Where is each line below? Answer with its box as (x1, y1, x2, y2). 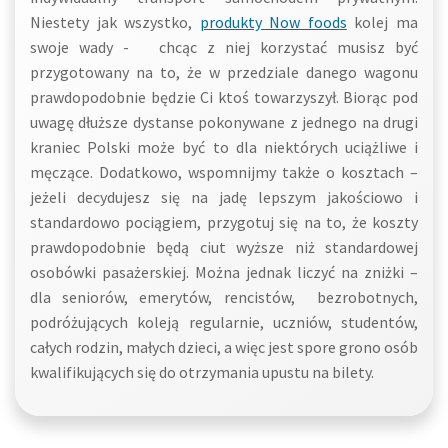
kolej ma (346, 12, 419, 32)
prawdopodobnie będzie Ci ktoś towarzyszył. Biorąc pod (30, 87, 418, 107)
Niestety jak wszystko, (30, 12, 200, 32)
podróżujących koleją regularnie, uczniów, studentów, (30, 312, 418, 332)
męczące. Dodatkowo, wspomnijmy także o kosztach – (30, 162, 418, 182)
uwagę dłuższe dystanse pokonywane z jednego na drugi (30, 112, 418, 132)
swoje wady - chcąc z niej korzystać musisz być (30, 37, 418, 57)
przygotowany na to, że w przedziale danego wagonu (30, 62, 418, 82)
